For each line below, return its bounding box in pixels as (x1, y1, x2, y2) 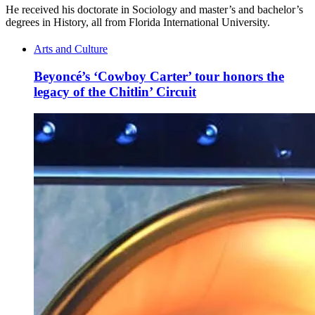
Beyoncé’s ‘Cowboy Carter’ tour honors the (34, 68, 284, 84)
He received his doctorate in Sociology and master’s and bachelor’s (6, 4, 303, 16)
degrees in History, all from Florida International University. (6, 16, 270, 29)
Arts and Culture (34, 43, 108, 56)
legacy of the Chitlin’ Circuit (34, 84, 196, 99)
